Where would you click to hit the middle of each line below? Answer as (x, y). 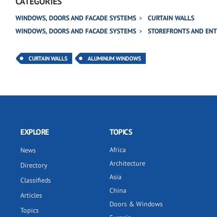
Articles (31, 195)
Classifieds (36, 180)
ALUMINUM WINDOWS (114, 58)
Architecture (127, 163)
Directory (34, 165)
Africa (118, 150)
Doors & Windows (136, 204)
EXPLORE (35, 132)
